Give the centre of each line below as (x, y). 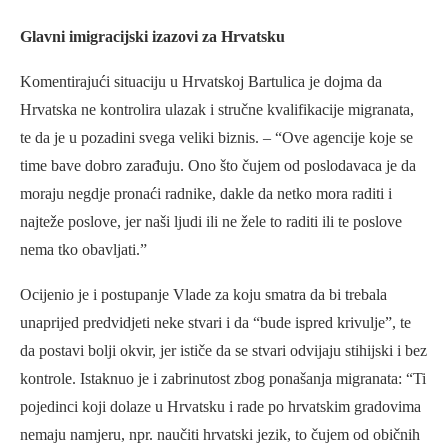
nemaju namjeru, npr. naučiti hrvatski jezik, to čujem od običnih (220, 434)
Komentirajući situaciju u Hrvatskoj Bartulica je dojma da (201, 81)
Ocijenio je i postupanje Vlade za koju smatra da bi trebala (203, 294)
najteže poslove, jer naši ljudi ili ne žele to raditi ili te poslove (211, 221)
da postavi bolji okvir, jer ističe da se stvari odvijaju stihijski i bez (223, 350)
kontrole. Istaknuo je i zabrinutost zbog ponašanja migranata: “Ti (223, 378)
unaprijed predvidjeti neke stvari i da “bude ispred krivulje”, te (215, 322)
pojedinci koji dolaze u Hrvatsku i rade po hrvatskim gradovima (220, 406)
